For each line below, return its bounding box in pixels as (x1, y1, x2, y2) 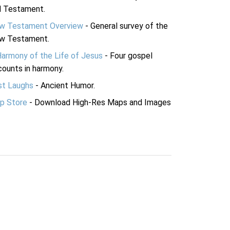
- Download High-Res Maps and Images (27, 98, 171, 107)
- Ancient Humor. (33, 81, 95, 90)
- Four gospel (103, 51, 152, 61)
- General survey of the (83, 21, 168, 31)
